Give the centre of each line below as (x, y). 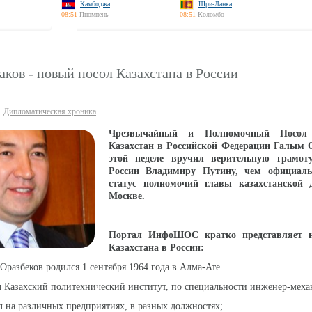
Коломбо (211, 14)
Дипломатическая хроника (50, 111)
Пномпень (94, 14)
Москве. (127, 196)
